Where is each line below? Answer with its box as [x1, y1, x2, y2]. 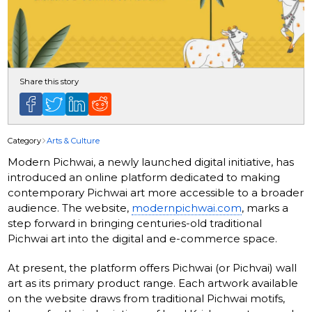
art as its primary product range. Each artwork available [8, 276, 299, 290]
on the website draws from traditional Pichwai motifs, [8, 291, 286, 305]
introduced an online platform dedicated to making [8, 170, 281, 184]
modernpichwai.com [132, 201, 242, 214]
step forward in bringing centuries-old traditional [8, 216, 263, 230]
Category [8, 135, 42, 146]
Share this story [19, 76, 79, 86]
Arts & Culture [47, 135, 100, 146]
